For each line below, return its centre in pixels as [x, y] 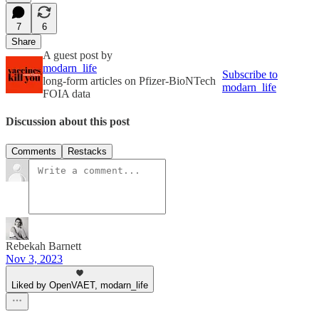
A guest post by [78, 55]
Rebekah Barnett [43, 246]
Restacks [87, 151]
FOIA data [67, 93]
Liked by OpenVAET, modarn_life [80, 285]
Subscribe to [250, 74]
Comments [34, 151]
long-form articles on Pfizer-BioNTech [129, 80]
